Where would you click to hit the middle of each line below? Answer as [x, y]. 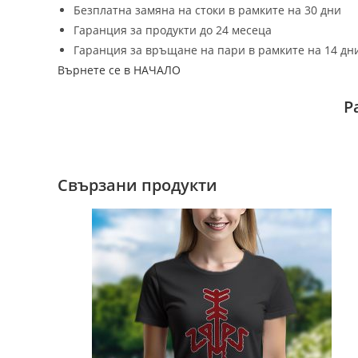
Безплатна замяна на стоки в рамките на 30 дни [207, 10]
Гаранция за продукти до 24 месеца [173, 30]
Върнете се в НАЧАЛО [119, 70]
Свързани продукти [137, 185]
